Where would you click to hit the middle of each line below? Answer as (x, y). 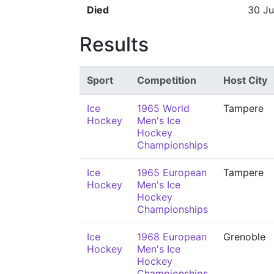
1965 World (163, 108)
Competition (167, 80)
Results (114, 44)
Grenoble (244, 237)
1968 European (172, 237)
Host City (245, 80)
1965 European (172, 172)
